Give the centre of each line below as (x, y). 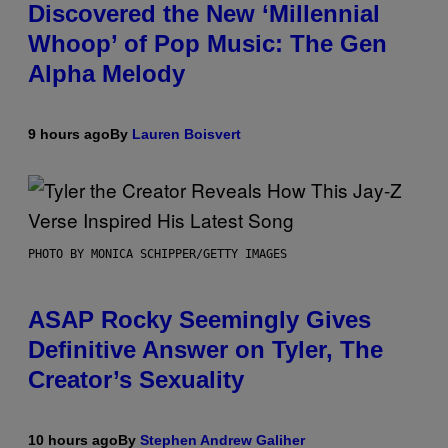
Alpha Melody (106, 73)
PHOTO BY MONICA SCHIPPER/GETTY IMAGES (157, 253)
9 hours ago (69, 133)
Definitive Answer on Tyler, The (205, 349)
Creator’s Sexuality (136, 379)
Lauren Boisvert (186, 133)
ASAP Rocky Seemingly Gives (199, 319)
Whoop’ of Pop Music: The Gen (207, 43)
